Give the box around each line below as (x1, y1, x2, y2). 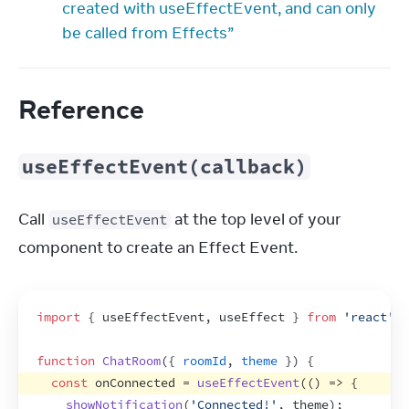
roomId (183, 353, 226, 369)
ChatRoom (102, 353, 161, 369)
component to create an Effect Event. (18, 237, 298, 257)
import (37, 309, 80, 325)
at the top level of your (171, 209, 341, 229)
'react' (343, 309, 394, 325)
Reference (18, 92, 150, 125)
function (37, 353, 95, 369)
